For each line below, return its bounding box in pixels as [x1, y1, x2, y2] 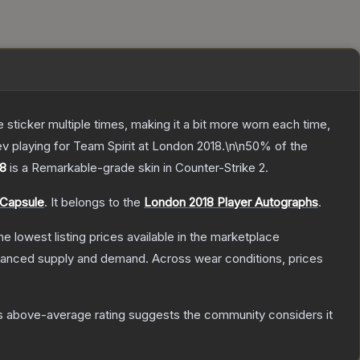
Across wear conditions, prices [152, 251, 323, 267]
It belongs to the [51, 194, 144, 211]
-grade [97, 160, 135, 176]
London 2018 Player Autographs [144, 194, 318, 211]
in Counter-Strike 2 [160, 160, 265, 176]
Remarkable [31, 160, 97, 176]
